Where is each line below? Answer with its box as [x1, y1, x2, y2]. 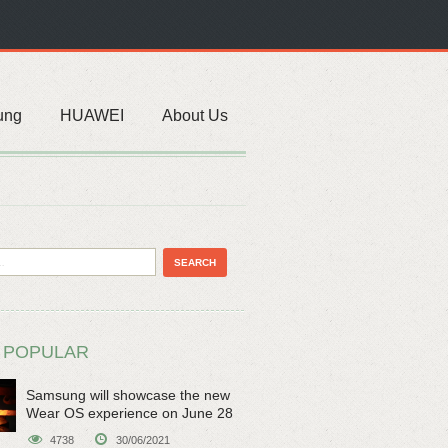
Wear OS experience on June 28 [26, 405, 233, 421]
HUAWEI [60, 107, 124, 124]
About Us [162, 107, 228, 124]
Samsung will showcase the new [26, 387, 230, 403]
